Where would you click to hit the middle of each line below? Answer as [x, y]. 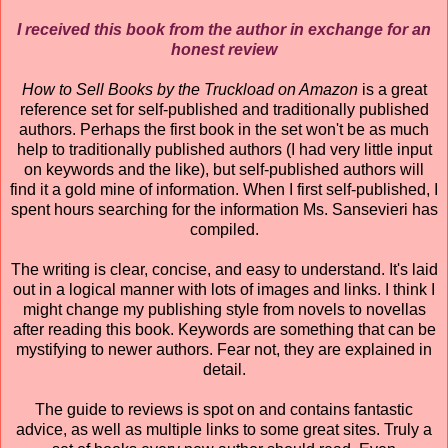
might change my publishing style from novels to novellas [224, 309]
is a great [394, 89]
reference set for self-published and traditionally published [224, 109]
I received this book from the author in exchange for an [224, 29]
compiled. [224, 229]
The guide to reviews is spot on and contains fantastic [224, 409]
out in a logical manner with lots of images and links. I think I [224, 289]
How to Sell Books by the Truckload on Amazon [191, 89]
